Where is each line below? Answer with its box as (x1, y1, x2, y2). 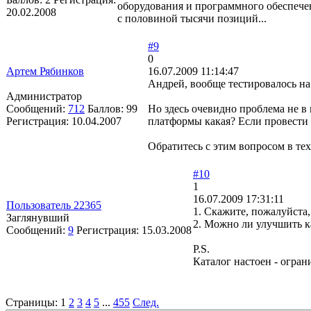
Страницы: (6, 296, 58, 308)
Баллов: (87, 102, 126, 115)
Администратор (6, 90, 82, 102)
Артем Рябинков (6, 65, 84, 77)
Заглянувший (6, 211, 69, 224)
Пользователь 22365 (6, 199, 101, 211)
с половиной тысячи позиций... (117, 12, 267, 24)
